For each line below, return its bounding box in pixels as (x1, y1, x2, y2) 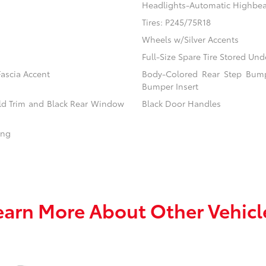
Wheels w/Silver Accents (141, 33, 239, 46)
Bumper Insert (141, 80, 198, 93)
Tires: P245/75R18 (141, 16, 211, 28)
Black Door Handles (141, 97, 221, 110)
